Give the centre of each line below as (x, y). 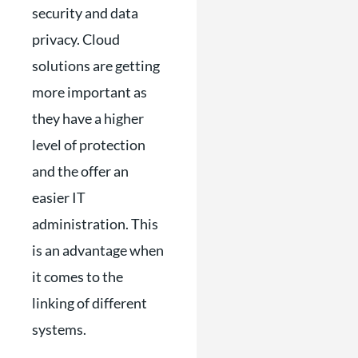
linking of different (89, 302)
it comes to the (78, 276)
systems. (59, 329)
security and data (85, 12)
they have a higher (88, 118)
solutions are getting (96, 65)
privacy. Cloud (76, 39)
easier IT (59, 197)
